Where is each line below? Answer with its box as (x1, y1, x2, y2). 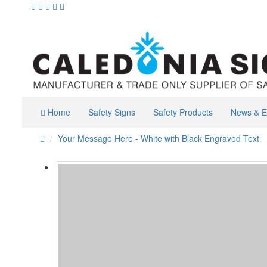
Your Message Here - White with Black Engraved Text (58, 132, 259, 144)
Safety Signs (88, 105, 135, 118)
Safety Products (153, 105, 213, 118)
